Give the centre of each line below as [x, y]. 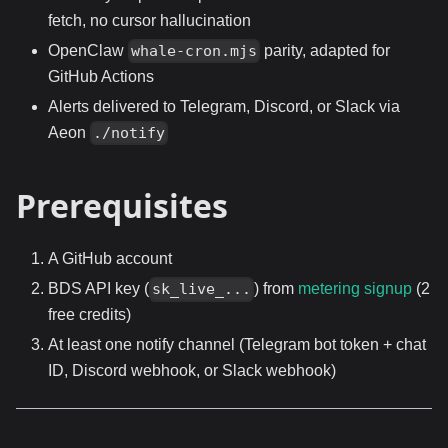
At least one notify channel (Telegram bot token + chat [237, 345]
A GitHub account [110, 259]
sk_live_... [202, 289]
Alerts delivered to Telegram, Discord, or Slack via [224, 106]
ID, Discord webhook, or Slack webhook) [192, 371]
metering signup [355, 289]
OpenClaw [88, 50]
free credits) [89, 315]
